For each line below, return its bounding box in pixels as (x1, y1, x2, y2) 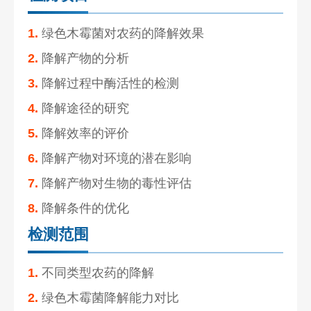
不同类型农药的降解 (38, 265, 155, 280)
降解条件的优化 (38, 201, 130, 215)
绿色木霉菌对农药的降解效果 (38, 26, 205, 40)
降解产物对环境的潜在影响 (38, 151, 192, 165)
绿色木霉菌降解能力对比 (38, 290, 180, 305)
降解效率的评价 (38, 126, 130, 140)
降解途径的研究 (38, 101, 130, 115)
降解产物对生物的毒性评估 (38, 176, 192, 190)
